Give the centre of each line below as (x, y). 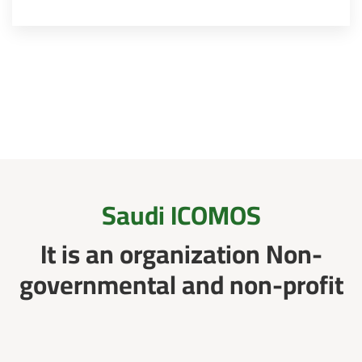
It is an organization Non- (181, 254)
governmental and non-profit (181, 284)
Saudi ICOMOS (181, 215)
